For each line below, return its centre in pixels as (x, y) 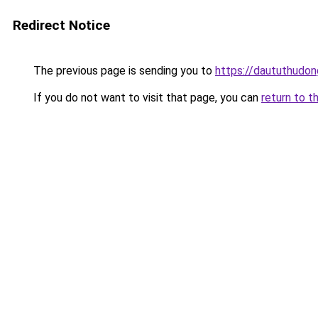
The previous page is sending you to (123, 71)
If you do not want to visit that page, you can (146, 98)
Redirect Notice (61, 25)
